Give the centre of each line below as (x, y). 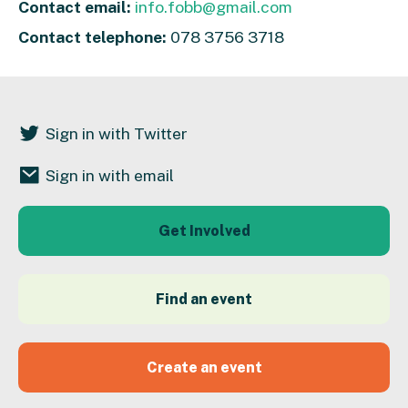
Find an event (204, 299)
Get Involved (204, 230)
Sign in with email (110, 175)
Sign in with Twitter (117, 133)
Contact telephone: (92, 36)
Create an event (204, 367)
